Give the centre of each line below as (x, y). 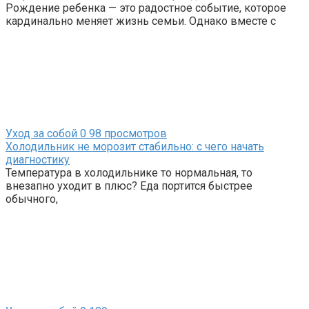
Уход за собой (41, 134)
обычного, (32, 199)
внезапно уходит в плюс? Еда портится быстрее (129, 186)
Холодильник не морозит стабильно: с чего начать (135, 147)
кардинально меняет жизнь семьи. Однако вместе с (141, 21)
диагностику (38, 160)
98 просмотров (127, 134)
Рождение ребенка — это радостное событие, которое (146, 8)
